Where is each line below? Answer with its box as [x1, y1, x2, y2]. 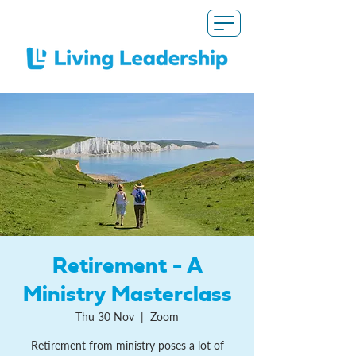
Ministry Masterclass [22, 284, 232, 306]
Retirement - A [52, 255, 203, 277]
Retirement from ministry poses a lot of [30, 339, 224, 352]
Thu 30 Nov [75, 310, 134, 323]
